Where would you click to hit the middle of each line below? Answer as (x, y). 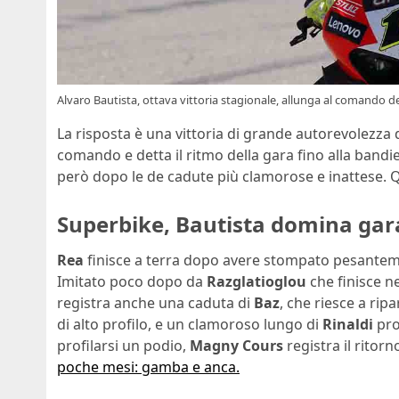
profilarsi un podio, (123, 345)
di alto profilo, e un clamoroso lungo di (190, 324)
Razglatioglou (256, 281)
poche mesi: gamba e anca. (148, 366)
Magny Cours (236, 345)
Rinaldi (348, 324)
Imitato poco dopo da (132, 281)
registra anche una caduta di (155, 302)
